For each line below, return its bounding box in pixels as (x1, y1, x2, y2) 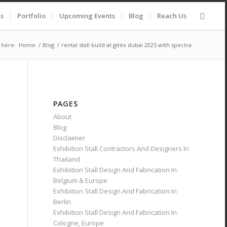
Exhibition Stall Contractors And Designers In (53, 144, 190, 153)
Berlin (53, 197, 71, 206)
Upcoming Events (59, 11, 116, 20)
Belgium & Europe (53, 176, 108, 185)
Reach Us (157, 11, 187, 20)
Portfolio (17, 11, 46, 20)
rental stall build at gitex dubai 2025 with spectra (61, 41, 192, 49)
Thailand (53, 155, 81, 164)
